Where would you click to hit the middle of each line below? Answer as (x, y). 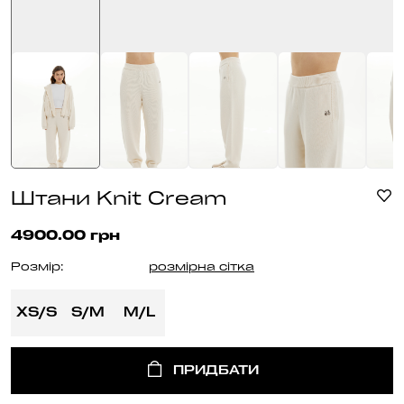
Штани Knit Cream (119, 201)
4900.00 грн (65, 237)
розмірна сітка (202, 268)
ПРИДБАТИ (216, 371)
